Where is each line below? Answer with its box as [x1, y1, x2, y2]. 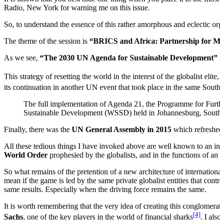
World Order [4, 151, 48, 160]
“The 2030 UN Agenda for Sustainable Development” [40, 53, 218, 62]
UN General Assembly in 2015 [72, 125, 171, 134]
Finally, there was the [4, 125, 72, 134]
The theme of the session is [4, 36, 89, 45]
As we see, [4, 53, 40, 62]
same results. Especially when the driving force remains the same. [4, 185, 206, 194]
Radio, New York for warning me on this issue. [4, 3, 150, 12]
